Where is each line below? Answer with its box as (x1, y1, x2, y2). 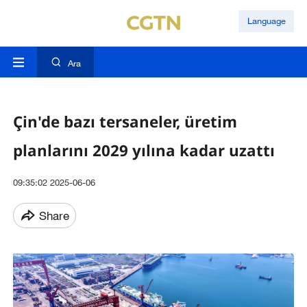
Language (247, 15, 286, 27)
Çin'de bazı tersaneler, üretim (12, 110, 237, 132)
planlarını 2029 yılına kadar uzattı (12, 139, 275, 161)
